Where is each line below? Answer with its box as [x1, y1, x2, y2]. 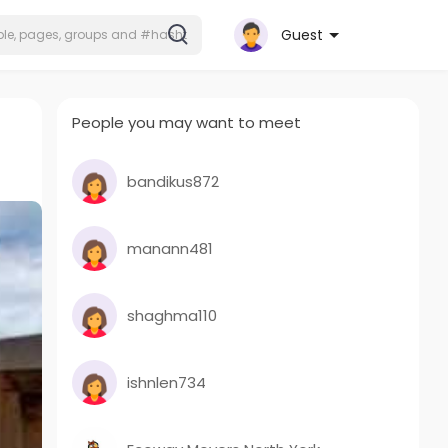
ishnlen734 [127, 371, 207, 393]
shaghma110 [127, 304, 218, 326]
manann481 [127, 237, 214, 259]
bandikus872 [127, 170, 220, 192]
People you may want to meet [72, 112, 302, 133]
